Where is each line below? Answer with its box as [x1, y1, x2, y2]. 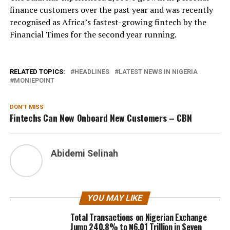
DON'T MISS [9, 103, 44, 110]
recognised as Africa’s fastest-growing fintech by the [9, 16, 206, 28]
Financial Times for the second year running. [9, 28, 177, 40]
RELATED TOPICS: [9, 67, 65, 75]
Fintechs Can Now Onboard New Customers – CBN [9, 110, 192, 124]
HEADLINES [74, 67, 109, 75]
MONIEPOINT [13, 76, 54, 84]
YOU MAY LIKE [86, 193, 144, 203]
